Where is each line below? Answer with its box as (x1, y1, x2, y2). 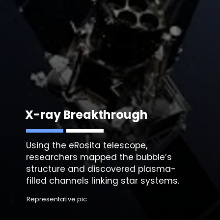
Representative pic (27, 194, 87, 204)
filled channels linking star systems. (26, 174, 180, 187)
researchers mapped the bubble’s (26, 151, 172, 163)
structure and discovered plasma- (26, 163, 176, 175)
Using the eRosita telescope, (26, 139, 148, 151)
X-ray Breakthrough (25, 106, 148, 123)
